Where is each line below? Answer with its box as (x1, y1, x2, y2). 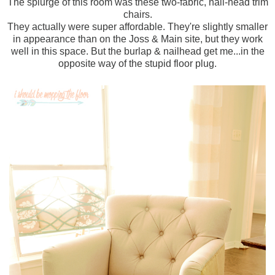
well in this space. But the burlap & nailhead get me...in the (10, 45, 265, 56)
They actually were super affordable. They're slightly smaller (7, 21, 268, 32)
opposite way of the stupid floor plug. (58, 58, 217, 69)
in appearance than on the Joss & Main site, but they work (12, 33, 263, 44)
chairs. (123, 9, 152, 20)
